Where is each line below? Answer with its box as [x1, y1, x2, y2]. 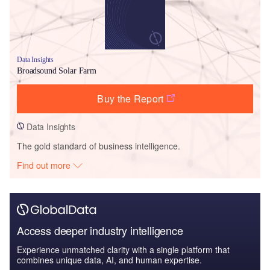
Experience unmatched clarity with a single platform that [17, 243, 230, 256]
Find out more [17, 159, 74, 171]
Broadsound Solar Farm [17, 66, 97, 75]
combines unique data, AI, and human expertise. [17, 253, 202, 266]
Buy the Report [97, 91, 164, 105]
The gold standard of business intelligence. [17, 139, 180, 152]
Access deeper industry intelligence [17, 222, 183, 238]
